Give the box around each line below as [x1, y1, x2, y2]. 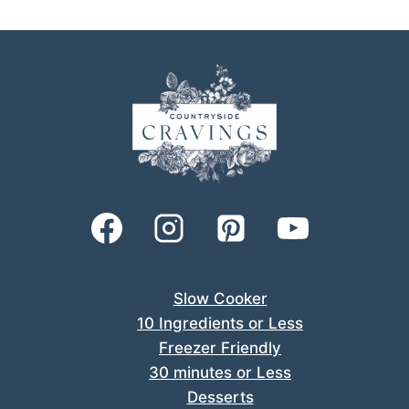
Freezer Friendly [159, 339, 281, 358]
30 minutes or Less [149, 363, 291, 383]
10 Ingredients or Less [137, 314, 303, 333]
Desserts [186, 388, 254, 407]
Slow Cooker [173, 289, 267, 309]
